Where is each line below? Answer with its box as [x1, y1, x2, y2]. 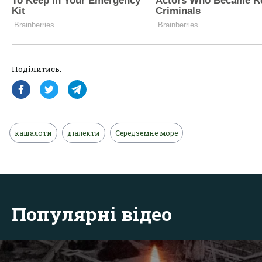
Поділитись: [12, 64, 61, 75]
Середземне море [115, 128, 178, 138]
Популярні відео [12, 201, 172, 227]
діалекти [67, 128, 100, 138]
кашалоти [15, 128, 52, 138]
